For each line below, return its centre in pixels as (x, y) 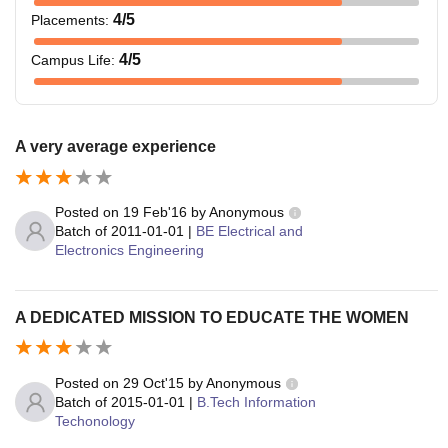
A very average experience (115, 147)
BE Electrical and (249, 230)
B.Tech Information (256, 401)
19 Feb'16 (155, 211)
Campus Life (71, 59)
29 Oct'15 (153, 382)
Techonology (95, 420)
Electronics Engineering (129, 249)
